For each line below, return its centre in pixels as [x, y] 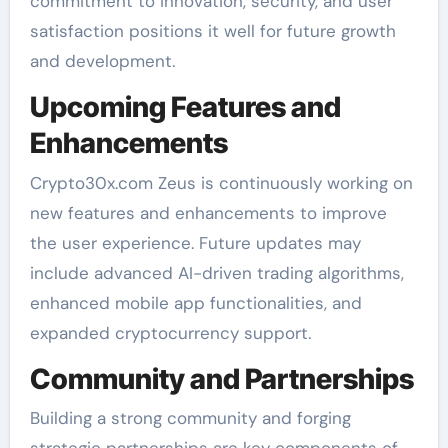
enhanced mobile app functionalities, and [195, 302]
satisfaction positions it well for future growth [212, 31]
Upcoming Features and [185, 107]
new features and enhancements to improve [208, 212]
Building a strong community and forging [190, 418]
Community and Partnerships [221, 378]
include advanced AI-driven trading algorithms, [216, 272]
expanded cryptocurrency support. [170, 332]
